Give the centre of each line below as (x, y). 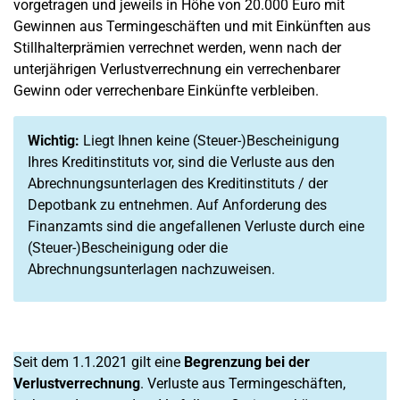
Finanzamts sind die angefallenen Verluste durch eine (196, 226)
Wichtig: (54, 141)
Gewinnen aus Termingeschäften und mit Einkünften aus (192, 26)
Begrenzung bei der (245, 362)
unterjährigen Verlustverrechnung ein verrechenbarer (177, 69)
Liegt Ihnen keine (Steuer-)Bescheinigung (209, 141)
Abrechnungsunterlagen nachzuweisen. (151, 269)
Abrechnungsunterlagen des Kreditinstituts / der (178, 183)
